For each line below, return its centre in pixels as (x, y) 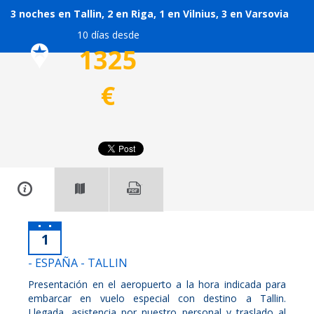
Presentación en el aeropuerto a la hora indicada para (157, 284)
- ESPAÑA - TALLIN (78, 262)
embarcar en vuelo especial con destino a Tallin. (157, 298)
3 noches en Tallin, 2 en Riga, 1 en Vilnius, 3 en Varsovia (150, 13)
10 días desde (108, 34)
